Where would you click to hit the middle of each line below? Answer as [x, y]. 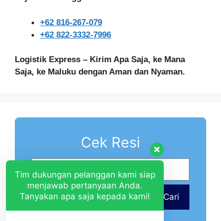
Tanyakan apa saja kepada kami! [85, 197]
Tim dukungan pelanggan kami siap [85, 175]
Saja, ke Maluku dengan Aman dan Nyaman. [100, 72]
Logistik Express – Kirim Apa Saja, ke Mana [100, 60]
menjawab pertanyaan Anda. [85, 186]
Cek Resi [110, 143]
